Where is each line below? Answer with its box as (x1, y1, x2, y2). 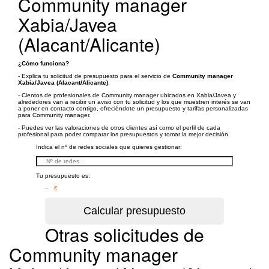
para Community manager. (18, 112, 91, 118)
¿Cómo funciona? (18, 60, 69, 67)
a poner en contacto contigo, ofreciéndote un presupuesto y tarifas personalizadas (18, 105, 248, 112)
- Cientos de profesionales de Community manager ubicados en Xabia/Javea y (18, 92, 236, 98)
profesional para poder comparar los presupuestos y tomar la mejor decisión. (18, 131, 230, 138)
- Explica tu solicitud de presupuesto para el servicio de (18, 73, 172, 79)
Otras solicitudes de (45, 222, 204, 247)
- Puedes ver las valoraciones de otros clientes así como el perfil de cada (18, 124, 220, 131)
